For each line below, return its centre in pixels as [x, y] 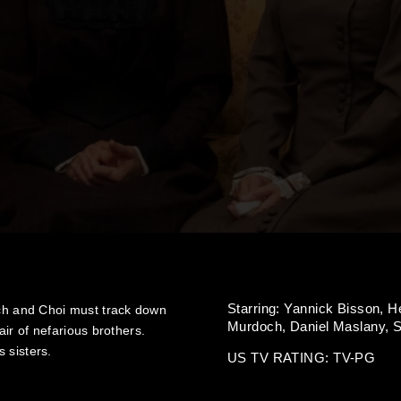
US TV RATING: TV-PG [302, 358]
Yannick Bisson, [336, 308]
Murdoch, [259, 326]
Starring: [256, 308]
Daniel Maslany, [341, 326]
